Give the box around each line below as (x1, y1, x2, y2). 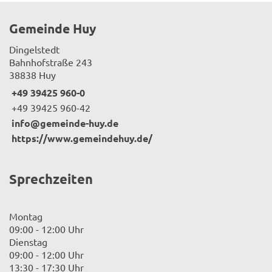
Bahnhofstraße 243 (9, 55, 92, 68)
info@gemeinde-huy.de (12, 116, 118, 129)
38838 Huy (9, 68, 56, 81)
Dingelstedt (9, 42, 59, 55)
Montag (9, 210, 42, 223)
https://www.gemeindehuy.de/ (12, 131, 152, 144)
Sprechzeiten (9, 170, 93, 187)
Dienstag (9, 236, 47, 248)
